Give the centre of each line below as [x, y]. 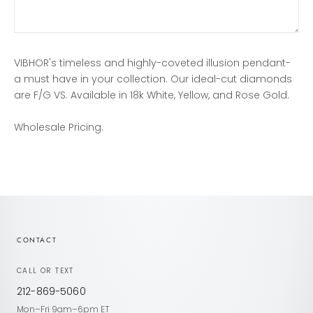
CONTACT [37, 240]
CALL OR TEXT [45, 271]
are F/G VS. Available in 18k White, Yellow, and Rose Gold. [153, 95]
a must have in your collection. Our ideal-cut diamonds [153, 79]
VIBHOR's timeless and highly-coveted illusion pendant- [152, 63]
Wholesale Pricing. [59, 128]
